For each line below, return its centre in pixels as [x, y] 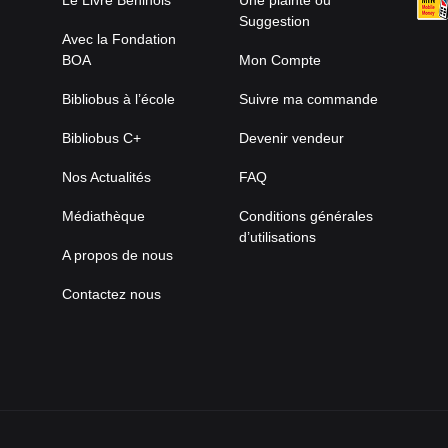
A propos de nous [118, 255]
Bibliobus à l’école [119, 99]
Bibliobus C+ [102, 138]
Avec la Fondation [119, 39]
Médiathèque [104, 216]
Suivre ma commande [308, 99]
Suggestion [274, 21]
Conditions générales [305, 216]
